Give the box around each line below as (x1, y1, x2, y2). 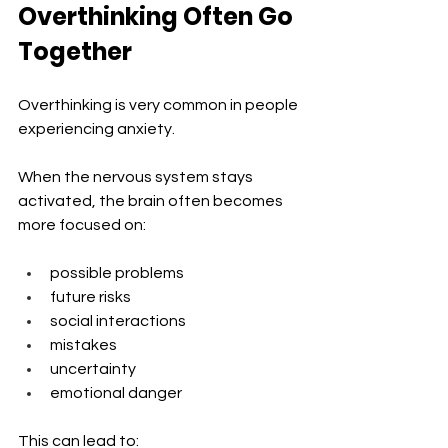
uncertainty (50, 360, 136, 377)
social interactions (50, 312, 186, 329)
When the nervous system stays (18, 168, 256, 185)
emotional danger (50, 384, 182, 401)
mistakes (50, 336, 117, 353)
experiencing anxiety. (18, 120, 175, 137)
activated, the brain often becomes (18, 192, 286, 209)
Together (18, 34, 132, 68)
